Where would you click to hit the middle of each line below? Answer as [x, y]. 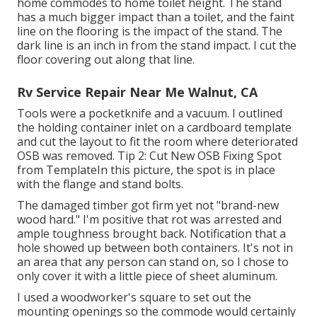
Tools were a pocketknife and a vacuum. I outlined [150, 114]
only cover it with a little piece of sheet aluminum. [147, 276]
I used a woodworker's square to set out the [134, 298]
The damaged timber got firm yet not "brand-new [148, 206]
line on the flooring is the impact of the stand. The [150, 31]
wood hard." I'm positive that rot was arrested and [149, 220]
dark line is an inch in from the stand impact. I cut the [157, 46]
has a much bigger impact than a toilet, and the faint [156, 17]
